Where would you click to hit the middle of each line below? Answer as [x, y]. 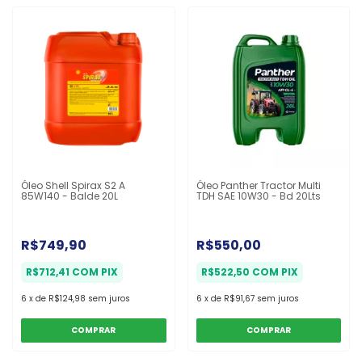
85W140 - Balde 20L [69, 196]
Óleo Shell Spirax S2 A [73, 185]
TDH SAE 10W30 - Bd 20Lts [258, 196]
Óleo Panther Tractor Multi [258, 185]
